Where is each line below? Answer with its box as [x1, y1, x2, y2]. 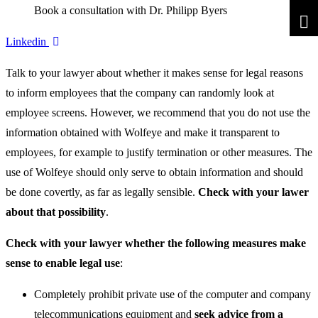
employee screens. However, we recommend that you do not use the [6, 106, 310, 119]
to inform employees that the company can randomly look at [6, 87, 274, 99]
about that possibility [6, 206, 106, 219]
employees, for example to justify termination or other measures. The [6, 146, 312, 159]
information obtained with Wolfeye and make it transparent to [6, 126, 280, 139]
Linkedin [6, 35, 46, 48]
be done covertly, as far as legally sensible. [6, 186, 198, 199]
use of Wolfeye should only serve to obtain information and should [6, 166, 303, 179]
